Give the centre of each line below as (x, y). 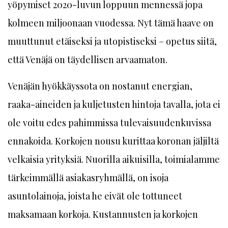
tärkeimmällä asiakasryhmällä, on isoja (88, 178)
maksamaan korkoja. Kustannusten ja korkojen (103, 214)
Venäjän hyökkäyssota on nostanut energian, (100, 86)
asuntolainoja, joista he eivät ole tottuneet (95, 196)
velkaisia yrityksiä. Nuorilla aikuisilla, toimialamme (114, 159)
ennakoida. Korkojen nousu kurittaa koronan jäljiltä (113, 141)
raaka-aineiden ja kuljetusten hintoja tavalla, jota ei (114, 104)
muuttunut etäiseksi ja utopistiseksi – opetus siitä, (112, 41)
